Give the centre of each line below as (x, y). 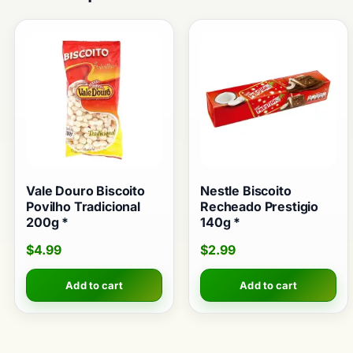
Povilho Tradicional (83, 207)
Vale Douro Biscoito (85, 191)
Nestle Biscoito (246, 191)
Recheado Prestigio (260, 207)
